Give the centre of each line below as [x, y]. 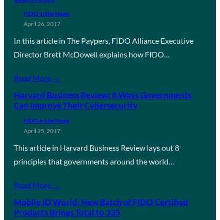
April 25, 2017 [42, 131]
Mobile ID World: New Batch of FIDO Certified [101, 202]
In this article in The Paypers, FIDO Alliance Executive [104, 40]
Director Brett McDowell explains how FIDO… [92, 54]
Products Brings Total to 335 [67, 212]
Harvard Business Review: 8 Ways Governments [103, 95]
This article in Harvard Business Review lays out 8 [96, 147]
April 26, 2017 [42, 24]
